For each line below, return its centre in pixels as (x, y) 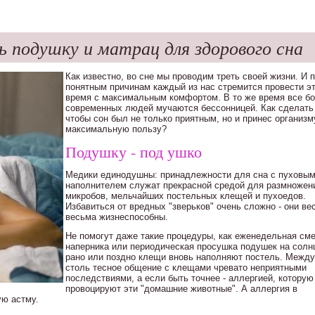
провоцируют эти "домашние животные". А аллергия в (181, 289)
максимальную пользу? (116, 129)
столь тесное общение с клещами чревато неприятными (186, 268)
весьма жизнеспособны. (117, 217)
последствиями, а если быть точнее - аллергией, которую (189, 278)
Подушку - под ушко (134, 152)
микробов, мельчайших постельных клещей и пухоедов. (186, 196)
